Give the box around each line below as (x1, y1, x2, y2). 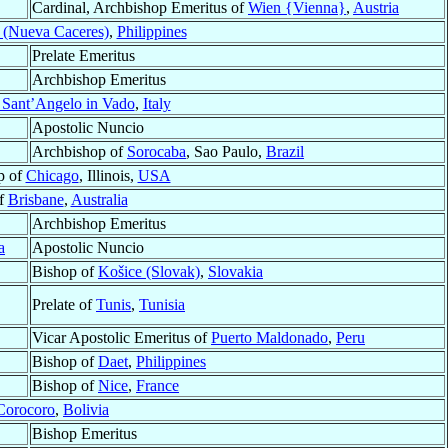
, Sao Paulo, (186, 143, 266, 161)
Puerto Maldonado (211, 329, 328, 347)
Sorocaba (127, 143, 186, 161)
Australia (70, 191, 128, 209)
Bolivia (63, 401, 109, 419)
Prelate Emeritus (32, 47, 135, 65)
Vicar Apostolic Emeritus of (32, 329, 211, 347)
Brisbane (7, 191, 64, 209)
